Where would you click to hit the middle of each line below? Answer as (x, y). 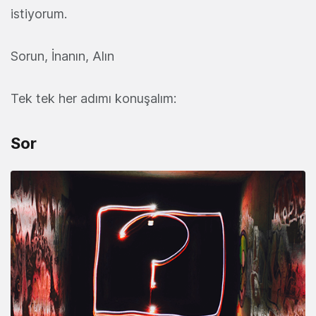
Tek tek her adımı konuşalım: (93, 99)
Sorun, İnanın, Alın (62, 56)
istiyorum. (39, 14)
